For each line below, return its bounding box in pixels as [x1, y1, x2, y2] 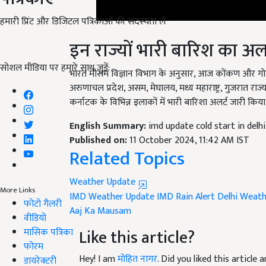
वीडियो [24, 210, 46, 226]
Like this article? [79, 224, 195, 252]
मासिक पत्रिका [24, 224, 73, 240]
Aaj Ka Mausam [69, 203, 131, 220]
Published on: [69, 132, 129, 149]
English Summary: [69, 118, 148, 135]
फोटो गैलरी [24, 195, 62, 212]
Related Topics [69, 143, 185, 175]
